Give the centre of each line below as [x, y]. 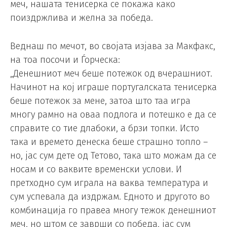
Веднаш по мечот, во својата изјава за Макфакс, [113, 46]
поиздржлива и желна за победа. [82, 18]
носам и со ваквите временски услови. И [96, 169]
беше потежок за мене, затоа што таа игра [100, 101]
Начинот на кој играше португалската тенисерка [113, 87]
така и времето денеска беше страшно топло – [109, 142]
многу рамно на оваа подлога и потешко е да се [113, 115]
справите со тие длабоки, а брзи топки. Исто [105, 128]
